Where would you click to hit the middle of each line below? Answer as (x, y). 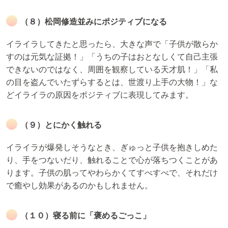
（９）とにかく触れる (61, 125)
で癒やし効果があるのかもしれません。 (79, 185)
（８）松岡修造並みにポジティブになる (94, 21)
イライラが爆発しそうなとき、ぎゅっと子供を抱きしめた (112, 147)
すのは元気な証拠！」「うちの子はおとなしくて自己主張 (112, 56)
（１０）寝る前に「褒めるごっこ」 (85, 215)
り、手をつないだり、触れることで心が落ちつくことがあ (112, 160)
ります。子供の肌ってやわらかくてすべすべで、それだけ (112, 173)
